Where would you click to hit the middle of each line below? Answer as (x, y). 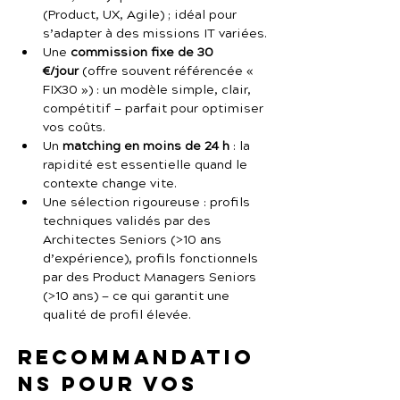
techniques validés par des (129, 221)
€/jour (61, 71)
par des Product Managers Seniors (151, 278)
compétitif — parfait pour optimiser (155, 109)
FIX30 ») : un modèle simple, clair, (149, 90)
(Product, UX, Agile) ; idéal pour (142, 15)
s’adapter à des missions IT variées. (155, 34)
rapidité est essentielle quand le (147, 165)
